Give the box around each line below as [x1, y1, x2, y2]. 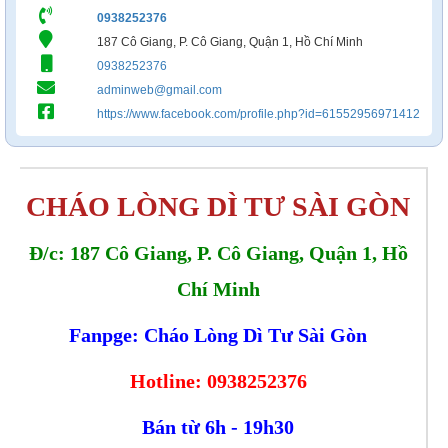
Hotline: [129, 370, 207, 392]
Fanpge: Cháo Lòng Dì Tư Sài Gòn [69, 324, 367, 346]
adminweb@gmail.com [96, 83, 222, 97]
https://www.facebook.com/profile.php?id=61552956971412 [96, 107, 420, 121]
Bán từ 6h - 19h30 [142, 416, 294, 438]
